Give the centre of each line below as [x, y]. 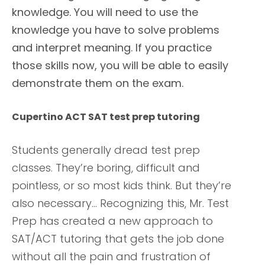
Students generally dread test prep [106, 150]
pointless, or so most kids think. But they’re [122, 186]
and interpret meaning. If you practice [112, 48]
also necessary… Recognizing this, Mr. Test [120, 203]
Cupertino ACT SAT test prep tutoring [106, 117]
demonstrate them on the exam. [98, 83]
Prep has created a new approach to [112, 221]
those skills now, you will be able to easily [120, 66]
